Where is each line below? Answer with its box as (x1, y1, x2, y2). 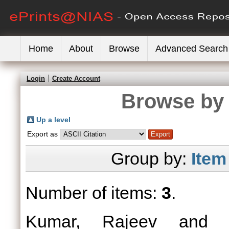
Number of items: (26, 183, 162, 202)
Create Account (52, 75, 100, 82)
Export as (27, 130, 60, 138)
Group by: (110, 149, 191, 168)
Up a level (36, 116, 71, 124)
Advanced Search (155, 43, 228, 54)
